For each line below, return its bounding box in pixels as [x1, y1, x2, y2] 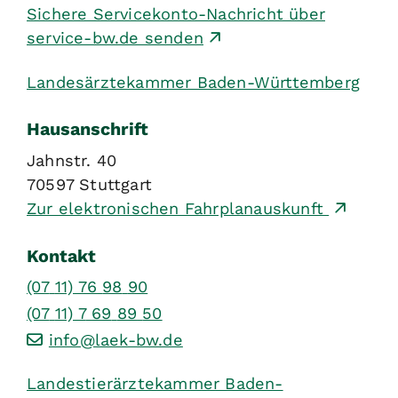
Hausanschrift [27, 119, 148, 140]
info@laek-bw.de [48, 330, 183, 349]
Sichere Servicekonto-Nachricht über [27, 4, 326, 24]
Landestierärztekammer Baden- [27, 373, 283, 393]
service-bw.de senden [27, 28, 203, 48]
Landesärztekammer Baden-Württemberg [27, 72, 360, 92]
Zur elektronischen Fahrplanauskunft [27, 198, 330, 218]
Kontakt [27, 245, 96, 267]
